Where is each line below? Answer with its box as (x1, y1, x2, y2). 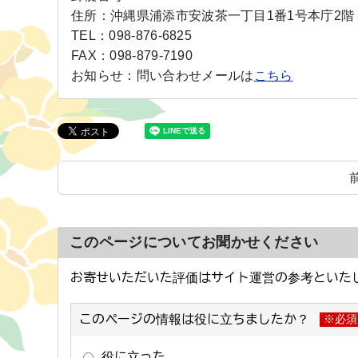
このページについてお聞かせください (70, 233, 319, 250)
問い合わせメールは (136, 68, 254, 82)
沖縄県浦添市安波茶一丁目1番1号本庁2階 (109, 8, 355, 22)
